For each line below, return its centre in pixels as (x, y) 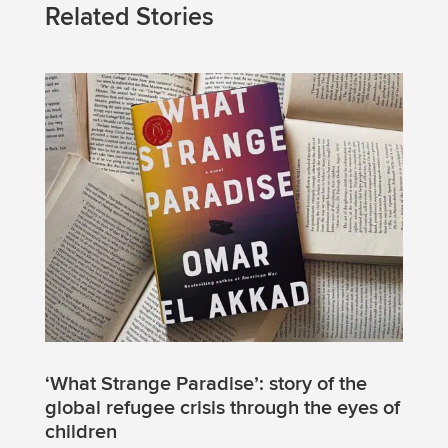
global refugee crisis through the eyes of (222, 408)
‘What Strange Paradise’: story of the (205, 384)
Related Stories (129, 18)
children (80, 432)
